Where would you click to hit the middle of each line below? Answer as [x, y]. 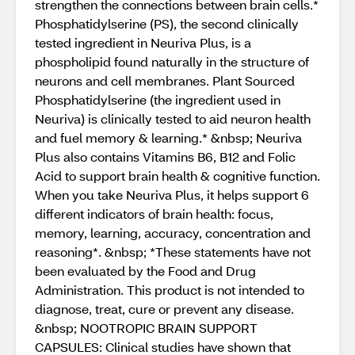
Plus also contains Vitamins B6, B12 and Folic [165, 157]
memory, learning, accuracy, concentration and [173, 233]
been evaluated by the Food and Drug [145, 271]
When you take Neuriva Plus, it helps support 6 [172, 195]
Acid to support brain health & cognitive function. [177, 176]
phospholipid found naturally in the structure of [172, 61]
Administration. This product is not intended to [170, 290]
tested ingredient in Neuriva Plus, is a [143, 42]
